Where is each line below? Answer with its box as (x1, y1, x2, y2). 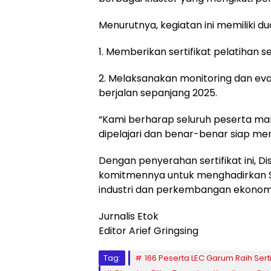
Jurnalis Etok (99, 209, 158, 223)
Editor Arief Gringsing (99, 223, 198, 238)
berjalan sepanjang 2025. (99, 85, 217, 100)
